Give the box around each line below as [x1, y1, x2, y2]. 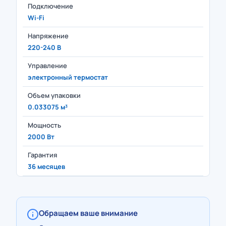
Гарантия [28, 150, 57, 159]
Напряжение [28, 31, 69, 40]
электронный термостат [28, 73, 108, 82]
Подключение [28, 2, 73, 11]
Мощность [28, 121, 61, 130]
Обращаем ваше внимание [39, 208, 138, 218]
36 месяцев [28, 162, 65, 171]
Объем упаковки [28, 91, 81, 100]
